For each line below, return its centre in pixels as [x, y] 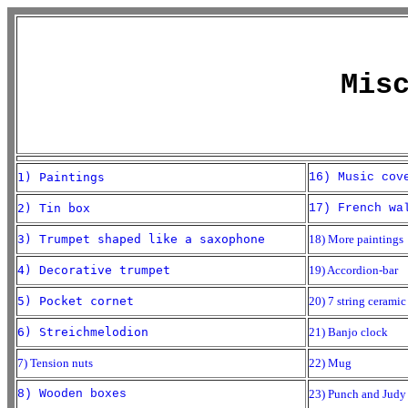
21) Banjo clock [348, 332]
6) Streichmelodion [83, 332]
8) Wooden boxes [72, 394]
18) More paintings [356, 239]
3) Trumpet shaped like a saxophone [141, 239]
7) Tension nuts [55, 363]
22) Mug [330, 363]
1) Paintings [61, 177]
